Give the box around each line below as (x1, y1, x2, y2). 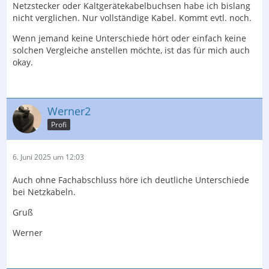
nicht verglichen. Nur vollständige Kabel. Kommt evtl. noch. (13, 11, 252, 23)
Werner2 (47, 103, 91, 118)
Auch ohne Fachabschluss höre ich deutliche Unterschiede (13, 174, 249, 186)
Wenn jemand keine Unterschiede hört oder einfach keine (13, 32, 246, 44)
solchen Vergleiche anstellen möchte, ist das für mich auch (13, 44, 250, 56)
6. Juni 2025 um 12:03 (13, 151, 84, 162)
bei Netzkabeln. (13, 186, 76, 198)
